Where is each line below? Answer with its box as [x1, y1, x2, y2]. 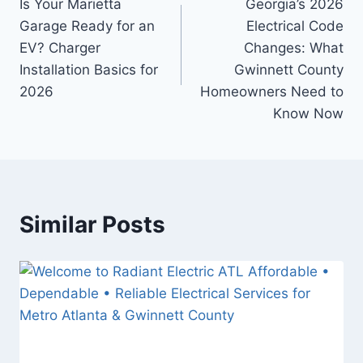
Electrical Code [246, 18, 344, 35]
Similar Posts [19, 211, 165, 239]
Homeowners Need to [200, 83, 344, 100]
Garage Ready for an [19, 18, 155, 35]
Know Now [273, 105, 344, 122]
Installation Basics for [19, 62, 158, 79]
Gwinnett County [234, 62, 344, 79]
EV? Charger [19, 40, 100, 57]
